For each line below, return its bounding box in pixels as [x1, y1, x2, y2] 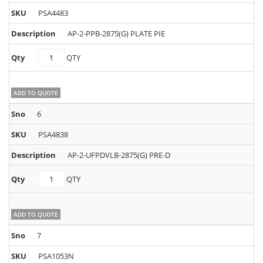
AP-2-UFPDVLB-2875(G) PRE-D [68, 150, 170, 160]
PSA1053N [38, 251, 74, 261]
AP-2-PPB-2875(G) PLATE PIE [68, 28, 165, 39]
